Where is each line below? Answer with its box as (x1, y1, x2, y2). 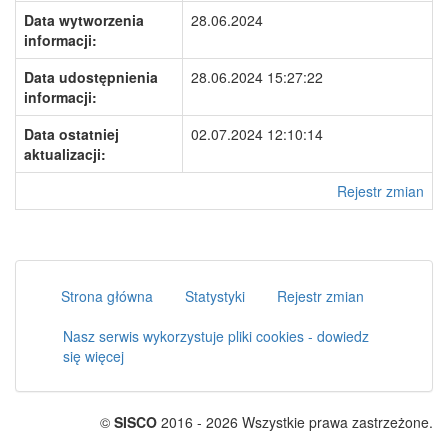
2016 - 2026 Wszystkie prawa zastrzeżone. (157, 412, 433, 432)
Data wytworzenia (24, 10, 144, 30)
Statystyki (185, 286, 245, 306)
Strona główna (61, 286, 153, 306)
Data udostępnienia (24, 67, 158, 87)
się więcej (63, 346, 124, 366)
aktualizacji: (24, 144, 106, 164)
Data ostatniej (24, 124, 119, 144)
